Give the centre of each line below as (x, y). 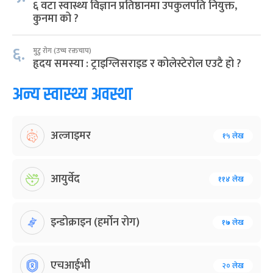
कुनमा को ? (56, 19)
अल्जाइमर (71, 136)
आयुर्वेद (65, 179)
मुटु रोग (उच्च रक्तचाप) (62, 51)
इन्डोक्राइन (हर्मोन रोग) (95, 222)
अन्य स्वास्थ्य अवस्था (72, 95)
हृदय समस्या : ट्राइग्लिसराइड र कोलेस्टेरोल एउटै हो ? (137, 64)
